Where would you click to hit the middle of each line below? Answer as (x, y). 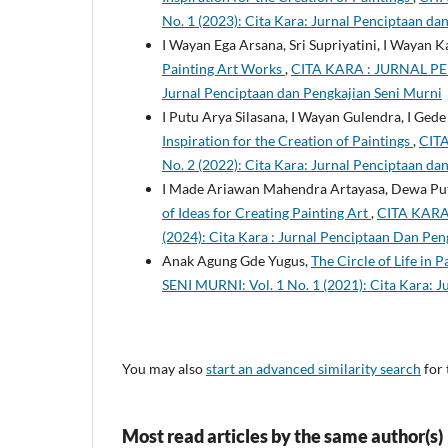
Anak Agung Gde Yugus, (236, 260)
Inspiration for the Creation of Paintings (287, 140)
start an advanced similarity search (313, 368)
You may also (164, 368)
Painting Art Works (223, 68)
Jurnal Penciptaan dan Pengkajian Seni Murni (302, 92)
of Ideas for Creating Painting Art (266, 212)
